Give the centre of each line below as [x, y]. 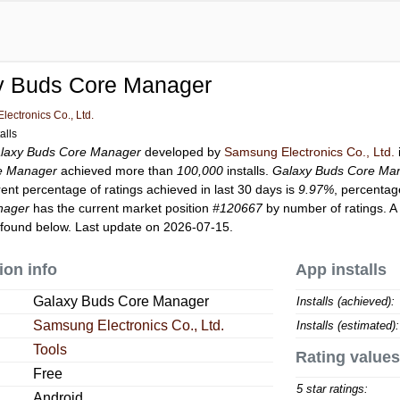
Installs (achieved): [345, 301]
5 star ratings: [332, 389]
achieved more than [117, 171]
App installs [341, 270]
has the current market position [121, 208]
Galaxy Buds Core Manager [121, 301]
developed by [183, 152]
